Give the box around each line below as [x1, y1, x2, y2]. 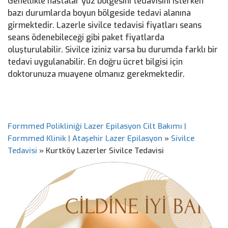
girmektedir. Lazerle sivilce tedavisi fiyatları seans [8, 20, 202, 31]
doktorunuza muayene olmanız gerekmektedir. [8, 69, 185, 79]
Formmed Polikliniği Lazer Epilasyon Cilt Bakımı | [8, 121, 186, 131]
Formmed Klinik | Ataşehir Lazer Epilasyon [8, 133, 162, 144]
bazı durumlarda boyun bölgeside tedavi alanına [8, 8, 191, 18]
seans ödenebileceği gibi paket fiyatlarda [8, 32, 164, 43]
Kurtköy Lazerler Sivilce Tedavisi [46, 146, 164, 156]
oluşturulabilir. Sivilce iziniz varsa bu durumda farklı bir [8, 44, 218, 55]
